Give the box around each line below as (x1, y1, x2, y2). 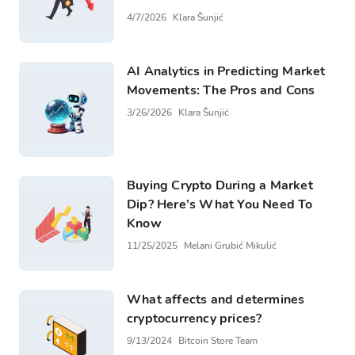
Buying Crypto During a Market (127, 176, 313, 194)
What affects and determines (127, 290, 305, 308)
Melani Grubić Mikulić (184, 239, 277, 252)
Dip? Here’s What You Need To (127, 195, 313, 213)
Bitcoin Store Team (178, 334, 258, 347)
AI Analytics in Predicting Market (127, 62, 326, 80)
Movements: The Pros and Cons (127, 81, 315, 99)
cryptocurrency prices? (127, 309, 262, 327)
